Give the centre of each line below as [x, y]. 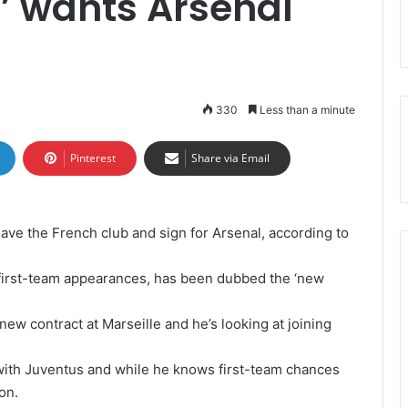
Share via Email [230, 158]
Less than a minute [306, 110]
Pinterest [93, 158]
